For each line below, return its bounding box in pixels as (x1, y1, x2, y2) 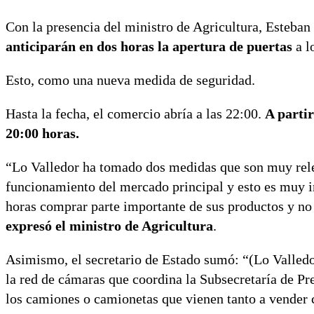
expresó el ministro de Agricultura (6, 218, 213, 234)
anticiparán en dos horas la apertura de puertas (6, 39, 292, 55)
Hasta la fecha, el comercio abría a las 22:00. (6, 106, 265, 122)
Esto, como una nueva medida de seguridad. (6, 72, 255, 88)
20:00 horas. (6, 125, 79, 142)
